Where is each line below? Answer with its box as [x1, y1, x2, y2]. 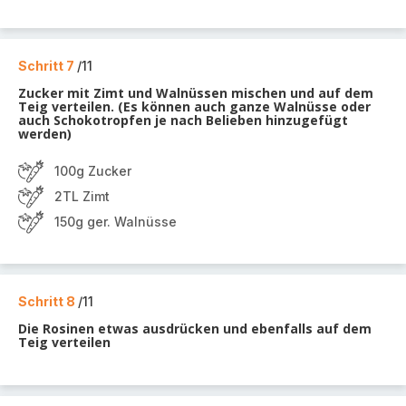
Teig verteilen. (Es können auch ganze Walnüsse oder [18, 98, 371, 115]
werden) [18, 125, 72, 142]
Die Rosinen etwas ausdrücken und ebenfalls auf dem [18, 320, 372, 337]
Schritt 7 [18, 58, 77, 73]
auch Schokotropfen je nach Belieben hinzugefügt [18, 111, 348, 129]
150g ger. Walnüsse [54, 214, 177, 229]
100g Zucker [54, 163, 131, 179]
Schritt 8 [18, 294, 78, 309]
